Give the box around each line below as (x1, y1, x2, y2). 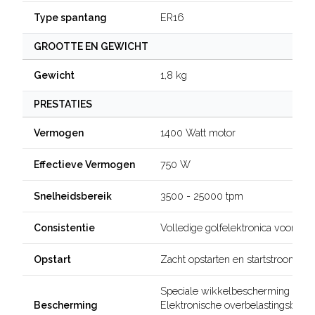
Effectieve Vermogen (34, 159, 135, 170)
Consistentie (34, 222, 95, 233)
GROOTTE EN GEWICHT (34, 41, 148, 52)
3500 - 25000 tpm (160, 190, 243, 202)
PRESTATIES (34, 98, 92, 110)
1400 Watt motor (160, 127, 236, 139)
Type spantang (34, 12, 107, 23)
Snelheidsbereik (34, 191, 112, 202)
